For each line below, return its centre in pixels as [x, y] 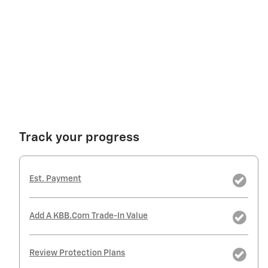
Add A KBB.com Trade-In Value [89, 216]
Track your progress [79, 138]
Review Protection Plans [77, 253]
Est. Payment [55, 179]
